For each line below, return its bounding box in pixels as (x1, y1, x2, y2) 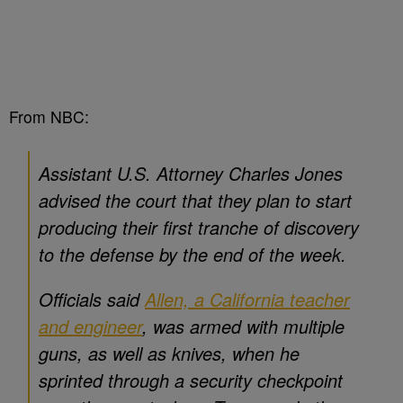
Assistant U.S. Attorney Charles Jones (39, 160, 343, 186)
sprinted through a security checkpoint (39, 367, 343, 393)
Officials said (39, 286, 145, 312)
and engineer (39, 313, 142, 339)
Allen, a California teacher (145, 286, 350, 312)
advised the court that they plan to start (39, 187, 352, 213)
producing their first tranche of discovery (39, 214, 359, 240)
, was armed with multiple (142, 313, 345, 339)
